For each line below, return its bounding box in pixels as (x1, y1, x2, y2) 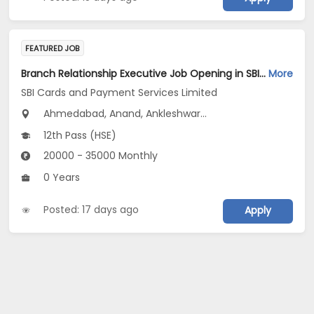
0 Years (41, 170, 81, 185)
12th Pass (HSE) (41, 128, 117, 143)
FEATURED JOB (25, 43, 80, 55)
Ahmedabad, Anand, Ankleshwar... (41, 107, 207, 121)
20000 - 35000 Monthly (41, 149, 158, 163)
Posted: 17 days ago (43, 203, 139, 217)
